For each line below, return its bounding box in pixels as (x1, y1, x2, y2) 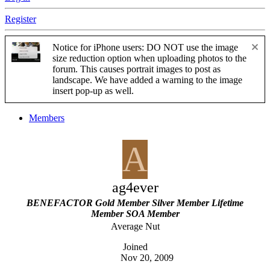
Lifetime (212, 198, 243, 209)
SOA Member (125, 209, 180, 219)
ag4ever (111, 180, 159, 196)
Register (5, 14, 36, 25)
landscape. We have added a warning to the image (52, 75, 242, 86)
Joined (122, 242, 148, 253)
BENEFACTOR (27, 198, 93, 209)
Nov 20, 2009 (121, 253, 174, 263)
